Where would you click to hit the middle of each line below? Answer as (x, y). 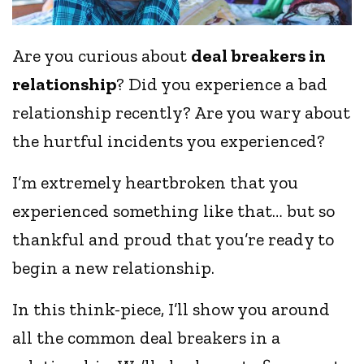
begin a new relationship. (114, 268)
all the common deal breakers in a (147, 338)
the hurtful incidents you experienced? (169, 141)
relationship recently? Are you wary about (182, 113)
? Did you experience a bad (222, 84)
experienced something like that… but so (174, 211)
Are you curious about (102, 56)
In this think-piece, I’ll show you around (171, 310)
